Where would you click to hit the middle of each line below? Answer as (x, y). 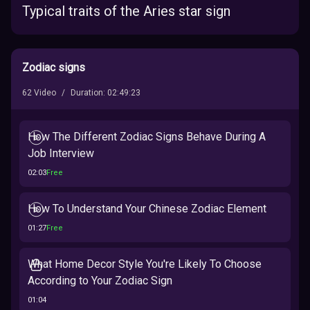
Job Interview (61, 153)
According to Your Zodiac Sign (100, 281)
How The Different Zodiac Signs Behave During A (147, 137)
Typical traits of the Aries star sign (126, 11)
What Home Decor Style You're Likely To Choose (145, 264)
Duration (87, 93)
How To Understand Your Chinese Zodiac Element (147, 209)
